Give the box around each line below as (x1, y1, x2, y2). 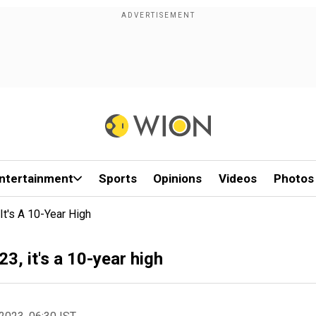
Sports (98, 171, 137, 186)
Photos (273, 171, 314, 186)
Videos (219, 171, 257, 186)
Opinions (153, 171, 202, 186)
